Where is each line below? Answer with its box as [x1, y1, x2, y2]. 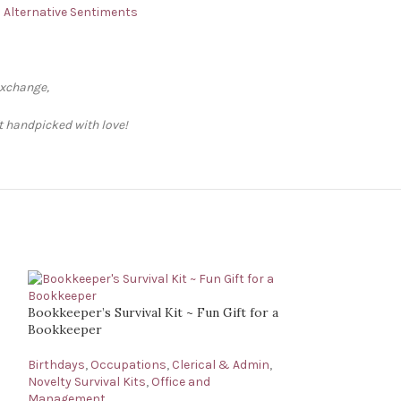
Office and [150, 374, 210, 389]
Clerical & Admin [171, 357, 269, 372]
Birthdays [27, 357, 85, 372]
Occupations [90, 357, 166, 372]
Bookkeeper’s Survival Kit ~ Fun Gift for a [27, 304, 278, 320]
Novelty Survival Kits [27, 374, 146, 389]
